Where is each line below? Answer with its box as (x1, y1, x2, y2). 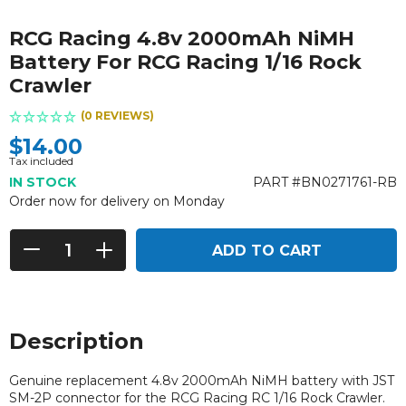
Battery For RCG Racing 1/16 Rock (9, 49, 362, 74)
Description (9, 327, 144, 354)
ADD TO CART (211, 241, 322, 259)
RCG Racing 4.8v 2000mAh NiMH (9, 25, 354, 51)
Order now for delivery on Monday (9, 192, 225, 209)
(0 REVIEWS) (81, 108, 154, 122)
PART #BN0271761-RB (253, 173, 397, 190)
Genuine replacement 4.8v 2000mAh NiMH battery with (9, 372, 372, 389)
